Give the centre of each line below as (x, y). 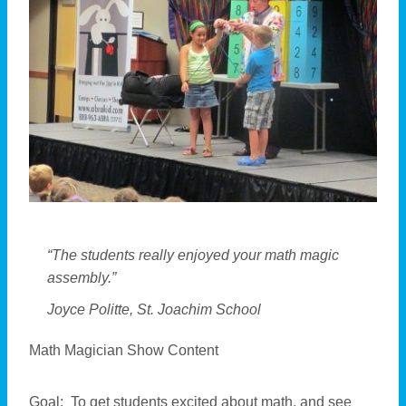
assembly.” (82, 278)
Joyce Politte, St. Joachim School (154, 310)
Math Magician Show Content (124, 351)
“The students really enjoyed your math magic (193, 256)
